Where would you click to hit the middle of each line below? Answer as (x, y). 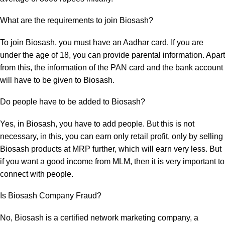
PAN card (128, 68)
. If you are (185, 42)
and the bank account (184, 68)
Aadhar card (145, 42)
